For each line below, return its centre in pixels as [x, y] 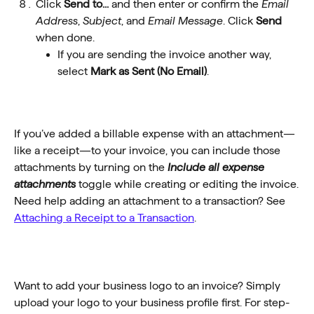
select [74, 71]
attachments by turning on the [91, 167]
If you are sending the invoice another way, [166, 55]
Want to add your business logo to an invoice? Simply [149, 285]
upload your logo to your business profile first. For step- [152, 302]
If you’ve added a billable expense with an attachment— [155, 133]
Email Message [185, 21]
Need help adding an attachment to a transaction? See [151, 200]
